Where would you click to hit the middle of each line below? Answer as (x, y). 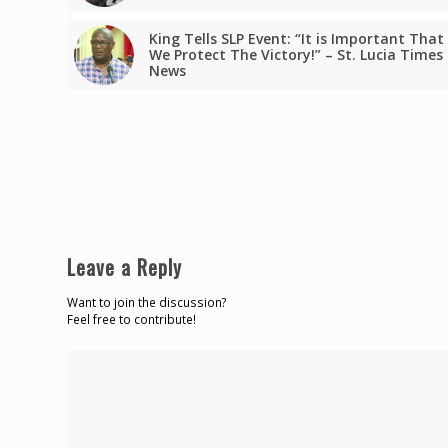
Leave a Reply (124, 267)
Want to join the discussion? (147, 302)
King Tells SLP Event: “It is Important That (296, 39)
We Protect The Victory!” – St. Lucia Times (296, 55)
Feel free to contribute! (131, 319)
